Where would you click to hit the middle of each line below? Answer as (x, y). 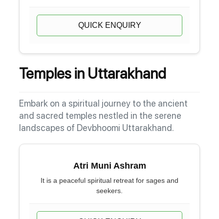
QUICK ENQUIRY (109, 25)
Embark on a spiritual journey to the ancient (103, 103)
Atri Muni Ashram (109, 166)
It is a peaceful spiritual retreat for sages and (109, 180)
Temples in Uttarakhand (93, 73)
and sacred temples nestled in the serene (100, 115)
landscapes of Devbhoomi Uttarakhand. (97, 128)
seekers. (109, 191)
